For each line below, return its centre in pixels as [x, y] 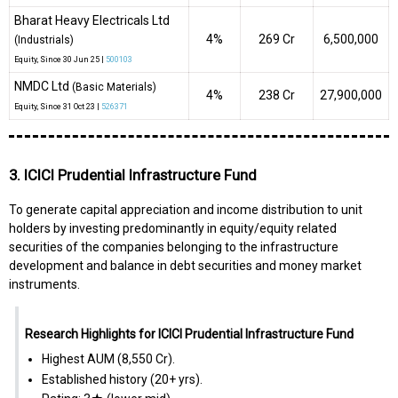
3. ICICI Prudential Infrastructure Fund [133, 175]
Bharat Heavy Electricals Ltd [92, 21]
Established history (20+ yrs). [122, 379]
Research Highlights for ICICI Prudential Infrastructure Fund [189, 334]
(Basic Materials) [114, 88]
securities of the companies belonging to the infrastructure [174, 247]
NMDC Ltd [43, 87]
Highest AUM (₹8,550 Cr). [108, 359]
